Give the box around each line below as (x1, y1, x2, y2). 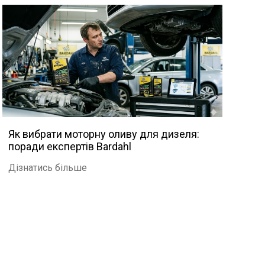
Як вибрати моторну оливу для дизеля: (8, 128, 199, 140)
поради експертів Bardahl (8, 140, 131, 153)
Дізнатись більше (8, 162, 87, 173)
